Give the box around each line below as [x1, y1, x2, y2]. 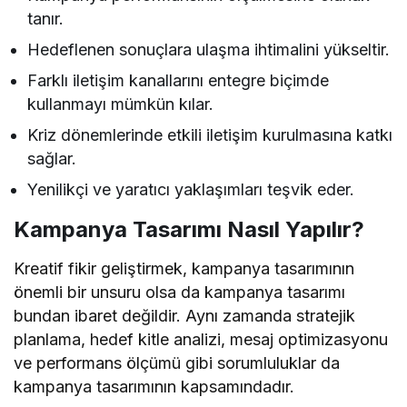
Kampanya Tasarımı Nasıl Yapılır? [14, 215, 364, 243]
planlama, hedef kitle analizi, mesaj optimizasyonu [14, 329, 389, 349]
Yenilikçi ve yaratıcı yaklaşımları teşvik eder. [27, 179, 355, 199]
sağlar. [27, 148, 76, 168]
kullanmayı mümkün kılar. [27, 94, 214, 114]
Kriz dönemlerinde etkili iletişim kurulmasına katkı [27, 124, 393, 144]
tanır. [27, 8, 64, 28]
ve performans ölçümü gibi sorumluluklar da [14, 352, 341, 372]
